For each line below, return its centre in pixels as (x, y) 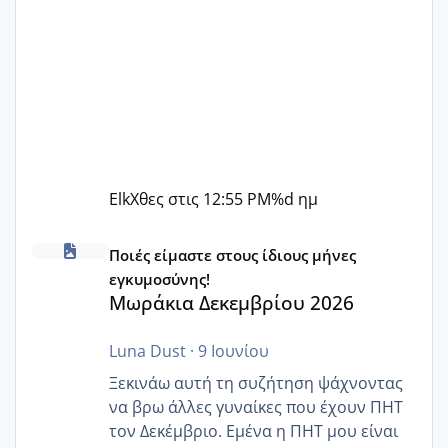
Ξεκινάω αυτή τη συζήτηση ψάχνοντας (255, 382)
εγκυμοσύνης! (159, 278)
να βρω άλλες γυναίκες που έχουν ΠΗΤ (255, 406)
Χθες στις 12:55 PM (200, 198)
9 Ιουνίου (233, 350)
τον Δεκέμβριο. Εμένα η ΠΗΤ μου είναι (253, 430)
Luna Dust (147, 350)
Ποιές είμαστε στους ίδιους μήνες (232, 254)
